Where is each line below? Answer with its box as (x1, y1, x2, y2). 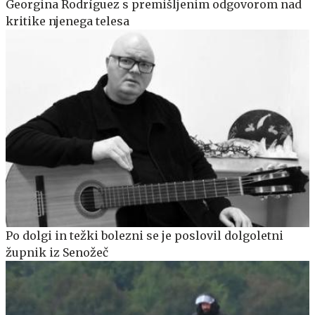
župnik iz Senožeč (6, 245, 108, 259)
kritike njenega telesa (6, 13, 129, 28)
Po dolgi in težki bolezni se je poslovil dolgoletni (6, 228, 283, 243)
